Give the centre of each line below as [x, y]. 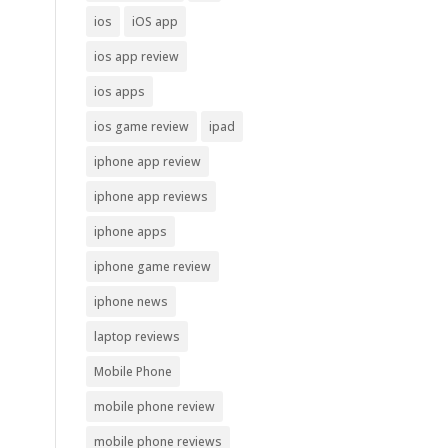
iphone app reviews [150, 196]
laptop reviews [136, 336]
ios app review [136, 56]
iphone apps [130, 231]
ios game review [141, 126]
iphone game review [152, 266]
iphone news [130, 301]
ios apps [119, 91]
